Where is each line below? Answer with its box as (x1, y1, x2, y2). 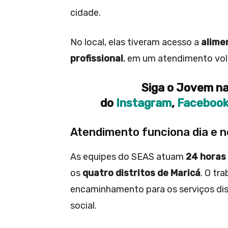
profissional (70, 52, 123, 64)
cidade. (70, 7, 101, 18)
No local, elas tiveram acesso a (70, 36, 201, 48)
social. (70, 199, 97, 211)
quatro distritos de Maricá (82, 167, 201, 179)
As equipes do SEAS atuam (70, 151, 186, 162)
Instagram (116, 96, 172, 110)
